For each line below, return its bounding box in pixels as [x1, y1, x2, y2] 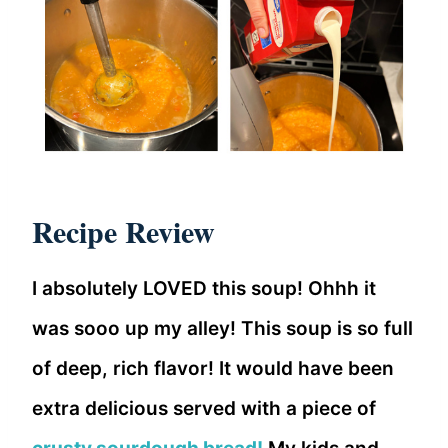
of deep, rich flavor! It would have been [32, 356, 394, 380]
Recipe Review [32, 208, 215, 253]
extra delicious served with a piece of [32, 396, 376, 420]
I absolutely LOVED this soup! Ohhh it [32, 276, 376, 300]
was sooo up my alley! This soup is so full [32, 316, 413, 340]
